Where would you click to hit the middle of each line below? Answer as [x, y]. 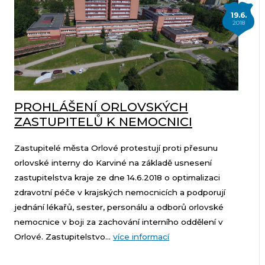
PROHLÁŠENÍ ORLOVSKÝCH [101, 107]
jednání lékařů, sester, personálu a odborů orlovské [119, 207]
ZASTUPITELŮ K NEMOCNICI [103, 122]
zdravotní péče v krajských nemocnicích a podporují [119, 193]
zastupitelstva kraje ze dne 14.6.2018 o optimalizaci [117, 178]
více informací [141, 237]
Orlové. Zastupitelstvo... [63, 237]
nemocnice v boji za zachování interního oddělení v [118, 222]
